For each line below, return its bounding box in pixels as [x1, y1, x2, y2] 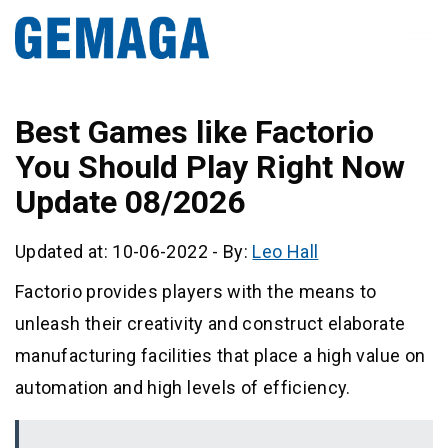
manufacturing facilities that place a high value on [15, 345, 426, 367]
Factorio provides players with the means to [15, 281, 377, 303]
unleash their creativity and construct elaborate [15, 313, 406, 335]
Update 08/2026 [15, 183, 245, 222]
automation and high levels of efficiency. [15, 377, 351, 399]
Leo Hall [252, 241, 319, 263]
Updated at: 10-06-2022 [15, 241, 208, 263]
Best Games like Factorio [15, 113, 374, 152]
